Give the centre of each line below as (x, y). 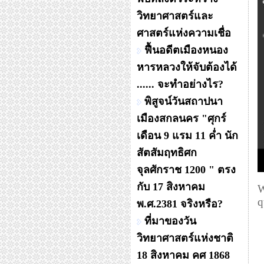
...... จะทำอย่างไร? (180, 84)
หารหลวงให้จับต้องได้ (187, 67)
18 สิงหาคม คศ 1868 (183, 255)
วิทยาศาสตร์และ (175, 16)
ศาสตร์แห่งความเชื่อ (184, 33)
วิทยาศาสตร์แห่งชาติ (185, 238)
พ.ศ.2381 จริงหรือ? (180, 204)
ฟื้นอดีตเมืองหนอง (186, 50)
